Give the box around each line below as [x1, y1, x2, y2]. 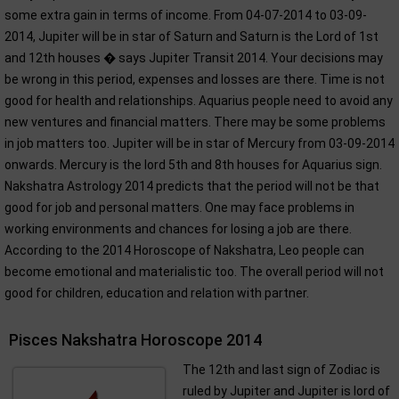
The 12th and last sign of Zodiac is [183, 362, 380, 377]
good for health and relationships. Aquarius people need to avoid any [4, 94, 393, 108]
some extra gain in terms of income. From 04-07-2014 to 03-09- [4, 8, 367, 22]
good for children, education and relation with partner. [4, 286, 309, 300]
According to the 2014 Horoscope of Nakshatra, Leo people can [4, 243, 364, 257]
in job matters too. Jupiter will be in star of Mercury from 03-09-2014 [4, 136, 395, 151]
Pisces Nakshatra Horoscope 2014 [9, 330, 262, 349]
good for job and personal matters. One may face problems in [4, 200, 354, 215]
